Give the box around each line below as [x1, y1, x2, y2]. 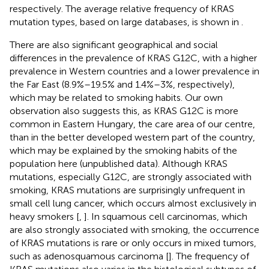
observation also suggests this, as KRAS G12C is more [10, 104, 238, 116]
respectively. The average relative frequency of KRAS [10, 2, 234, 14]
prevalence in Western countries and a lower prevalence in [10, 65, 259, 77]
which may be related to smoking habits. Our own [10, 91, 223, 103]
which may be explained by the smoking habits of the [10, 144, 237, 156]
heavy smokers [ [10, 210, 79, 222]
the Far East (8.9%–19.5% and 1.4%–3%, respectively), [10, 78, 235, 90]
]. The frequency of [169, 250, 249, 262]
